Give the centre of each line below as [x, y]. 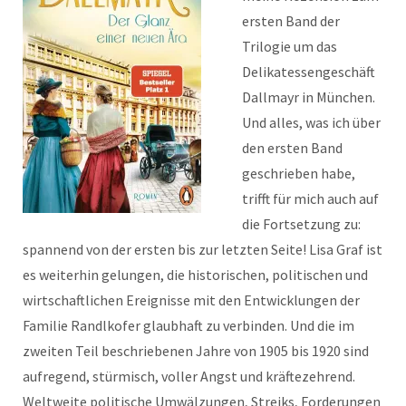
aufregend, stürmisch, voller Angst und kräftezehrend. [189, 376]
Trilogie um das [290, 46]
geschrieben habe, [299, 173]
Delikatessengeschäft [309, 72]
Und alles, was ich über [311, 122]
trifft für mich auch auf [310, 198]
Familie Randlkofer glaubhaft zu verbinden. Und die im [188, 325]
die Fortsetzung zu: [301, 224]
